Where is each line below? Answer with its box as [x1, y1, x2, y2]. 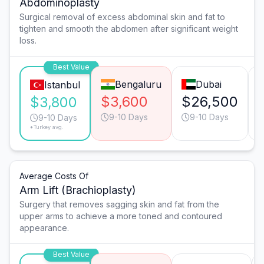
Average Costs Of [19, 170, 88, 181]
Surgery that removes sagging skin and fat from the [19, 199, 219, 209]
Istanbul [44, 78, 80, 91]
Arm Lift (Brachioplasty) [19, 183, 136, 196]
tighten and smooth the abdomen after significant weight [19, 23, 238, 34]
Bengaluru [114, 78, 161, 90]
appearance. [19, 222, 69, 233]
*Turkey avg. [30, 123, 64, 130]
